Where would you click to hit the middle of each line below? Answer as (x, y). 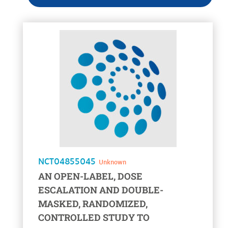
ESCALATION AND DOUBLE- (101, 190)
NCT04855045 (68, 161)
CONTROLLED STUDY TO (94, 218)
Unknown (112, 162)
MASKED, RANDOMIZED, (93, 204)
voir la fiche (49, 29)
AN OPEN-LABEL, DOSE (90, 176)
